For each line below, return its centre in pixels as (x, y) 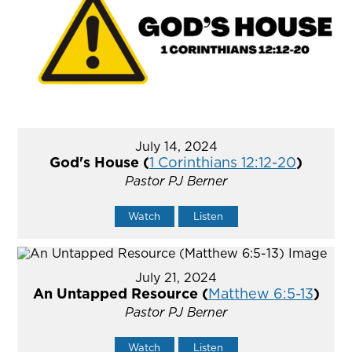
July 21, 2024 (176, 278)
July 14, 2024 (176, 147)
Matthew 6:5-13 (260, 294)
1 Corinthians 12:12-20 (223, 163)
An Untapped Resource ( (120, 294)
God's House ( (99, 163)
